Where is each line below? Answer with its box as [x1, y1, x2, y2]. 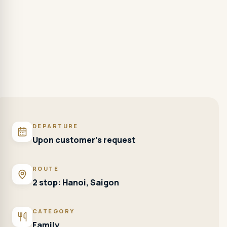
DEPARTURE [32, 122, 79, 130]
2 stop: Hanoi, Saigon [32, 177, 119, 188]
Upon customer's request [32, 134, 135, 145]
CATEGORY [32, 207, 75, 215]
